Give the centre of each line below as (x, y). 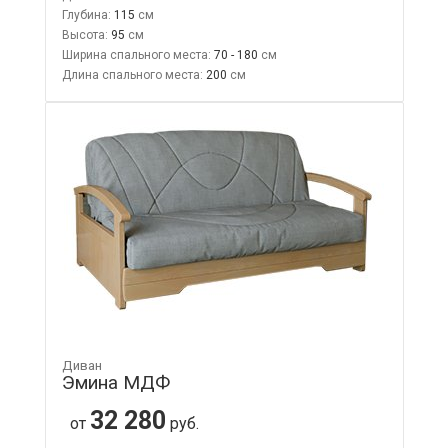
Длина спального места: (132, 74)
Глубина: (86, 14)
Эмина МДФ (115, 382)
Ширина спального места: (136, 54)
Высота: (84, 34)
